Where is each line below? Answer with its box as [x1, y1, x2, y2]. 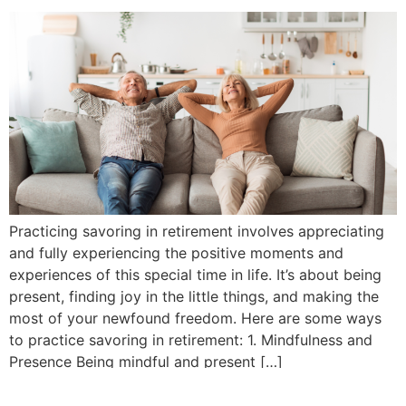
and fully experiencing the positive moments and [9, 244, 343, 263]
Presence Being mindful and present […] [9, 353, 283, 372]
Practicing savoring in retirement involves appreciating [9, 222, 384, 241]
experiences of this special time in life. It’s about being [9, 266, 382, 285]
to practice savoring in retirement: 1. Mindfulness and [9, 331, 372, 350]
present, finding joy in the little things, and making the [9, 287, 379, 306]
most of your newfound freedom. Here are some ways [9, 309, 382, 328]
